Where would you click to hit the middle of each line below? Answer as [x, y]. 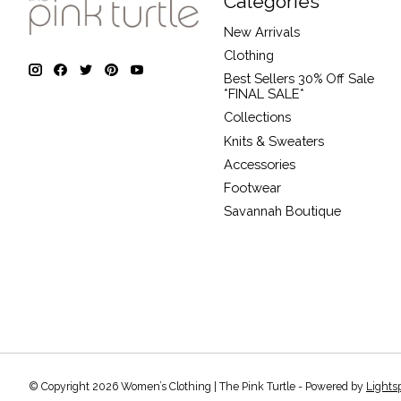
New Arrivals [261, 31]
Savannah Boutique [282, 211]
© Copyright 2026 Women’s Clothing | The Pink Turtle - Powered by [197, 386]
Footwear [252, 187]
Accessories [259, 164]
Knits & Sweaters [273, 141]
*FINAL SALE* [264, 94]
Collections [257, 117]
